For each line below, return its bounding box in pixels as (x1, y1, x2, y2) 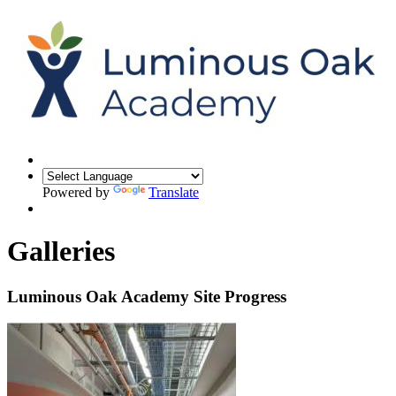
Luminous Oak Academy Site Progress (7, 286, 286, 306)
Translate (148, 184, 199, 200)
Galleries (7, 235, 115, 268)
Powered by (42, 184, 113, 200)
